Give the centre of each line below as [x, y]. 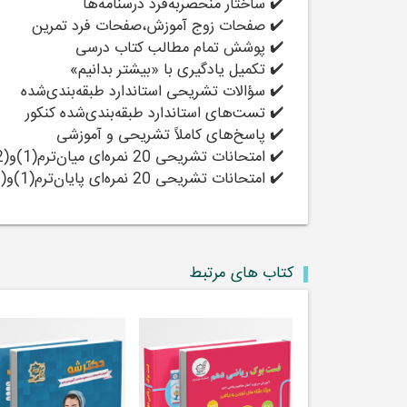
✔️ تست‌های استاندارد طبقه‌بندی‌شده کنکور [155, 114]
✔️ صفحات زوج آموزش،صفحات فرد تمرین [154, 27]
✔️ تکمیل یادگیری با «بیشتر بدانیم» [177, 71]
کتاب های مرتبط [241, 274]
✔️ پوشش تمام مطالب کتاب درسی [180, 49]
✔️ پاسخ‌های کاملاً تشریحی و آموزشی [170, 136]
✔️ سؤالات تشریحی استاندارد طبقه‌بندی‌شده [153, 93]
